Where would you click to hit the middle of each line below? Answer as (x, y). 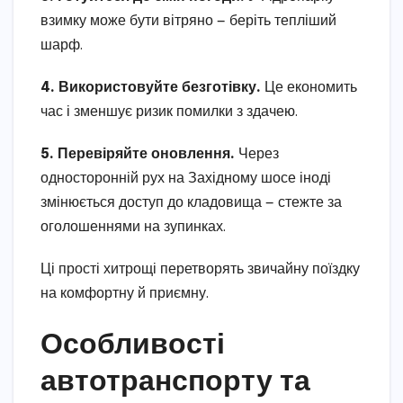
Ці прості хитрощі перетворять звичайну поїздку (200, 269)
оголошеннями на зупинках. (133, 227)
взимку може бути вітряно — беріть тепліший (188, 21)
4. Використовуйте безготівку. (151, 87)
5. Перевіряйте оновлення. (138, 154)
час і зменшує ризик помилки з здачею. (169, 112)
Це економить (309, 87)
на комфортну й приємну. (125, 293)
